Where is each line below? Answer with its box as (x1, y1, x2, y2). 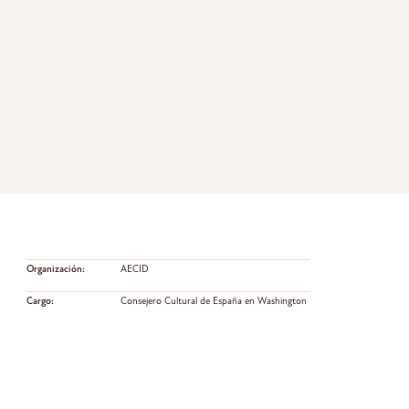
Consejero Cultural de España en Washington (121, 297, 308, 308)
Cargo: (26, 297, 54, 308)
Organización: (26, 265, 85, 276)
